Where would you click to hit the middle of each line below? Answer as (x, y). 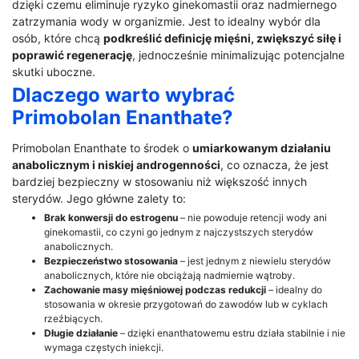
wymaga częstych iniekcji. (104, 347)
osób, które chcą (58, 38)
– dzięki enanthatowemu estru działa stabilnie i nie (232, 333)
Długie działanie (81, 333)
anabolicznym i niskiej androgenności (116, 164)
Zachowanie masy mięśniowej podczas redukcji (155, 289)
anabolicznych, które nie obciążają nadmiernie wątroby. (169, 275)
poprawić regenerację (72, 54)
